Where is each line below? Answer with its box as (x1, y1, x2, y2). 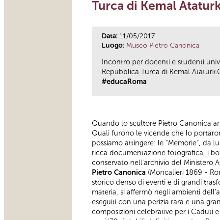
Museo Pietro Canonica (126, 41, 199, 50)
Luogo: (102, 41, 126, 50)
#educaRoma (102, 77, 147, 86)
